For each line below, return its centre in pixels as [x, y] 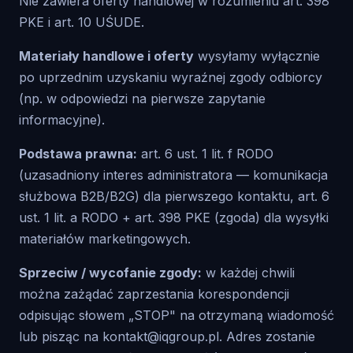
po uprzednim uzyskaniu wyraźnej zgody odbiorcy [171, 77]
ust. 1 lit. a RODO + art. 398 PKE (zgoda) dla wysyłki [174, 217]
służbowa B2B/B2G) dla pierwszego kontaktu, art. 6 [174, 196]
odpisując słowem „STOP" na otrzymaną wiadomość [176, 315]
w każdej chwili [248, 273]
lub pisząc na [61, 336]
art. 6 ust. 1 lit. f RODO [205, 154]
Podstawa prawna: [78, 154]
